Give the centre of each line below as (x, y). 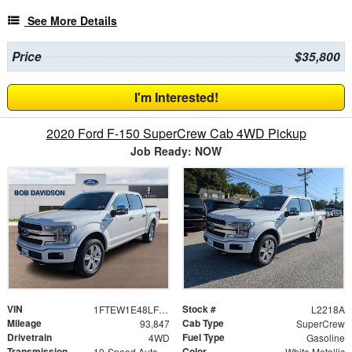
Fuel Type (203, 337)
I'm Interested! (176, 97)
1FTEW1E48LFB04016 (163, 310)
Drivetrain (29, 337)
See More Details (72, 21)
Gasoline (325, 338)
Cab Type (203, 323)
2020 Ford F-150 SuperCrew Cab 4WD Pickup (176, 134)
